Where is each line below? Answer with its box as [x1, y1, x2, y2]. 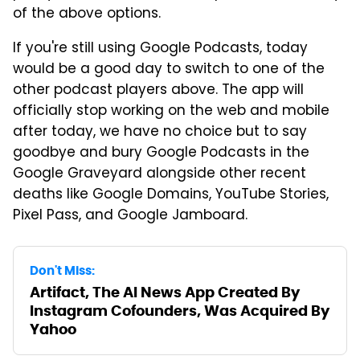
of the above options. [13, 2, 161, 26]
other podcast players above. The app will [13, 79, 304, 102]
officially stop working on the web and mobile [13, 100, 329, 123]
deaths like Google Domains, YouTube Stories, [13, 183, 329, 207]
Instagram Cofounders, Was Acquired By [30, 301, 329, 320]
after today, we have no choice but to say [13, 121, 307, 144]
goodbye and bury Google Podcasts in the [13, 141, 309, 165]
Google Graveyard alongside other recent [13, 162, 306, 186]
